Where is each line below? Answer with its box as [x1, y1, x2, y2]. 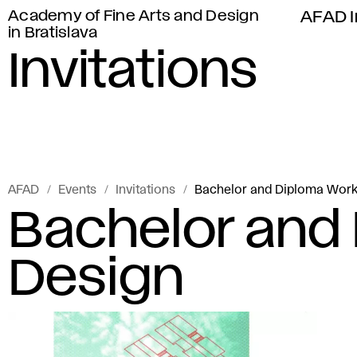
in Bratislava [8, 26, 98, 40]
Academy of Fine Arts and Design [8, 10, 259, 23]
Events [58, 185, 96, 196]
